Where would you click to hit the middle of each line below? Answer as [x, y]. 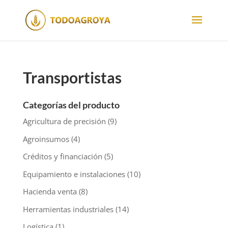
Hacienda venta [50, 191]
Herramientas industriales [68, 209]
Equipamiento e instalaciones [74, 174]
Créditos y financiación [62, 156]
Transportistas [72, 77]
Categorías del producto [71, 105]
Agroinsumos [46, 139]
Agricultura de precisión [64, 121]
